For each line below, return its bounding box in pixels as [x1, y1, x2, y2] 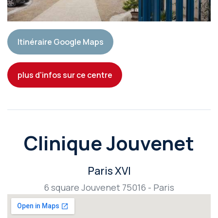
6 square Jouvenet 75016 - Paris [44, 182, 174, 194]
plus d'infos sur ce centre [17, 70, 112, 81]
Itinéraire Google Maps [17, 36, 104, 48]
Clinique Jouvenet [24, 129, 194, 157]
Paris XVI [87, 163, 131, 179]
